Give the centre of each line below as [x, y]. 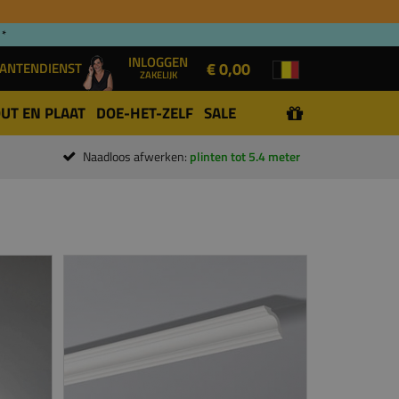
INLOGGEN [158, 62]
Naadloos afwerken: [136, 157]
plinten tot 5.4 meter [245, 157]
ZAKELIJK [158, 74]
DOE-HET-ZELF [145, 113]
